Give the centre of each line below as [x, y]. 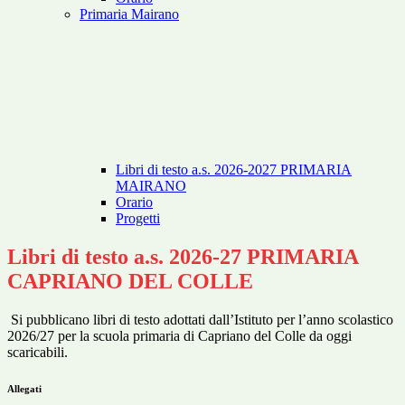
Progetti [138, 219]
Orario [134, 202]
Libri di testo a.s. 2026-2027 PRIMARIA [234, 170]
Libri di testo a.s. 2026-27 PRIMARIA [183, 257]
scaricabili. [38, 353]
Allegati [24, 389]
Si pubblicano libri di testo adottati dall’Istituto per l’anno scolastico [200, 320]
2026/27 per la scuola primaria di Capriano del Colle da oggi [179, 336]
